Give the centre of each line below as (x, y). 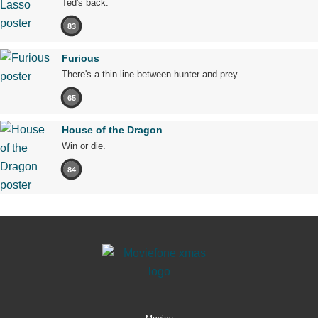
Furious (81, 59)
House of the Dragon (112, 130)
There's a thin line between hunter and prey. (151, 75)
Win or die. (84, 146)
